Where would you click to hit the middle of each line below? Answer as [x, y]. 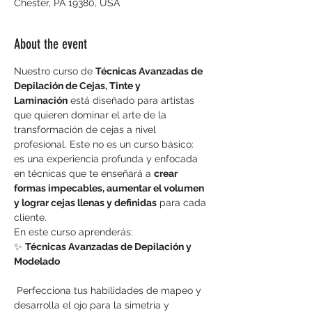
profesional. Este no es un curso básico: [105, 144]
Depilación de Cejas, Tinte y [78, 86]
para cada [183, 203]
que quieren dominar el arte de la [92, 115]
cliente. [30, 217]
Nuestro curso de [55, 71]
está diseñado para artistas [132, 100]
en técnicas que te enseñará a [84, 173]
